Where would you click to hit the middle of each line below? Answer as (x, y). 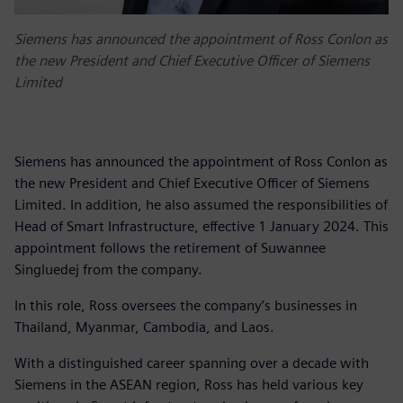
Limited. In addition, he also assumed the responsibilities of (201, 204)
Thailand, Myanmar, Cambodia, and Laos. (146, 327)
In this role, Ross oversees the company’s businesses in (186, 305)
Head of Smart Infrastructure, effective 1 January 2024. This (201, 226)
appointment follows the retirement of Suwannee (170, 247)
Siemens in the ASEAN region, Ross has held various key (189, 384)
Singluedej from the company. (108, 269)
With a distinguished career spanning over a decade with (192, 363)
